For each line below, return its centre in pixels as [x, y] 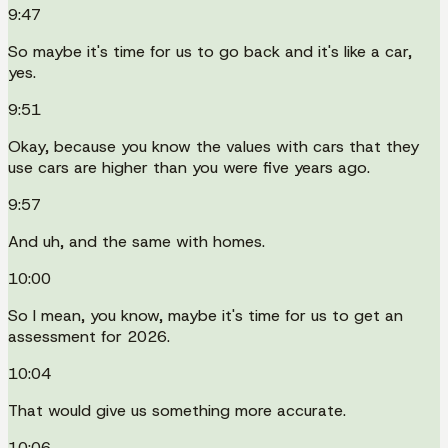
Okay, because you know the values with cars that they [213, 146]
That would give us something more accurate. [177, 410]
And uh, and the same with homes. [136, 241]
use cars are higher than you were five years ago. [189, 167]
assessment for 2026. [89, 336]
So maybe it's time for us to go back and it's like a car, [210, 51]
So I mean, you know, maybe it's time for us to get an [205, 315]
